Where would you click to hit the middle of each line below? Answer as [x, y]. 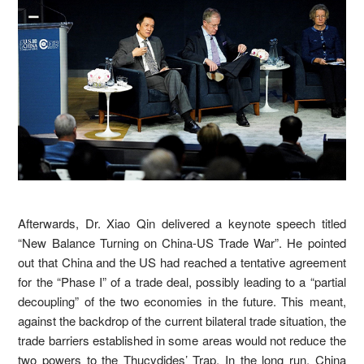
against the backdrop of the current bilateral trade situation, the [182, 321]
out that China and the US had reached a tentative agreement [182, 262]
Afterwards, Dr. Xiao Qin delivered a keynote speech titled [182, 223]
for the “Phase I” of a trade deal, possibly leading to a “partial [182, 282]
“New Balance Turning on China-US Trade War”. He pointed [182, 243]
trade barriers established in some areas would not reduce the [182, 340]
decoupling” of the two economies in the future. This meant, [182, 301]
